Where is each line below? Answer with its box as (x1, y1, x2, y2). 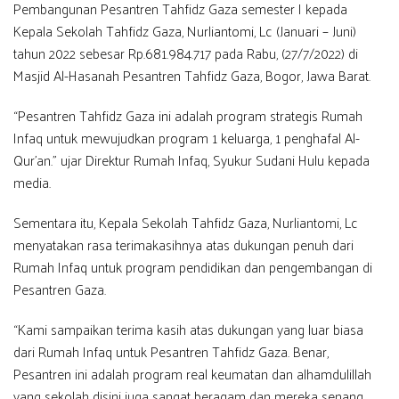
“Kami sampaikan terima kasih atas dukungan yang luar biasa (13, 315, 363, 342)
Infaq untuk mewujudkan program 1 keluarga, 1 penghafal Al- (13, 124, 360, 151)
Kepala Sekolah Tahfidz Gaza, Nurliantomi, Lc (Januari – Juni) (13, 17, 356, 44)
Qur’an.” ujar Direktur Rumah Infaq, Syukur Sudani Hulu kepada (13, 146, 370, 173)
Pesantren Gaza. (13, 275, 106, 302)
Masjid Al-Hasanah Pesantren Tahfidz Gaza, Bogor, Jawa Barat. (13, 61, 370, 88)
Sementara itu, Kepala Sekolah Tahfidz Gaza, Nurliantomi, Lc (13, 208, 358, 235)
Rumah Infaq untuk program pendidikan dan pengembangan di (13, 253, 372, 280)
